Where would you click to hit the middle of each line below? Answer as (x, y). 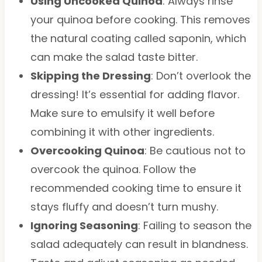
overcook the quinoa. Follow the (113, 169)
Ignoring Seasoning (84, 225)
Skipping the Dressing (90, 75)
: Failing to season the (194, 225)
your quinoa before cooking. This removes (140, 19)
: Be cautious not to (195, 150)
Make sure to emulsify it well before (122, 113)
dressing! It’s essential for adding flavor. (135, 94)
